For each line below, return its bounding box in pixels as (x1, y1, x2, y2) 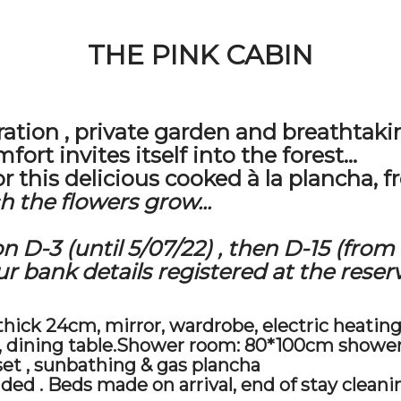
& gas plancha (136, 354, 260, 376)
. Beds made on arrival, (35, 374, 241, 396)
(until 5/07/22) (61, 235, 218, 261)
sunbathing (34, 354, 136, 376)
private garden (74, 119, 230, 145)
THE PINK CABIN (88, 38, 313, 72)
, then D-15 (218, 235, 329, 261)
